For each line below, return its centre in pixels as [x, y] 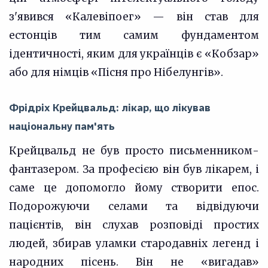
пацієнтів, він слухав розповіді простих [134, 225]
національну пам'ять [62, 126]
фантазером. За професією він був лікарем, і [134, 169]
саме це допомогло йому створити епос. [134, 188]
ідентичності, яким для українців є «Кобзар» [134, 54]
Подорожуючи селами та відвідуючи [134, 206]
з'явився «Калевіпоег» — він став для [134, 17]
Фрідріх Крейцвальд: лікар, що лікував [110, 108]
